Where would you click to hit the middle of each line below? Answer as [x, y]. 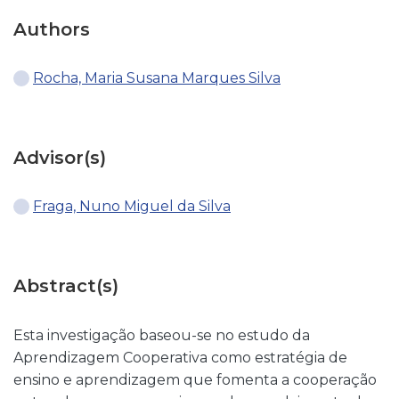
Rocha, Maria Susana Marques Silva [157, 78]
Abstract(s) [66, 286]
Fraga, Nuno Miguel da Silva [132, 206]
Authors [52, 29]
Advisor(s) [60, 158]
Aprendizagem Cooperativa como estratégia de [180, 358]
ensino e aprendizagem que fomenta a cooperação [195, 380]
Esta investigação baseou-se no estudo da [162, 335]
